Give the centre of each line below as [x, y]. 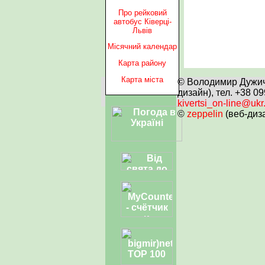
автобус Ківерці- [142, 21]
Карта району [142, 63]
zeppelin [205, 114]
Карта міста [142, 79]
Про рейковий [142, 12]
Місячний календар [142, 47]
